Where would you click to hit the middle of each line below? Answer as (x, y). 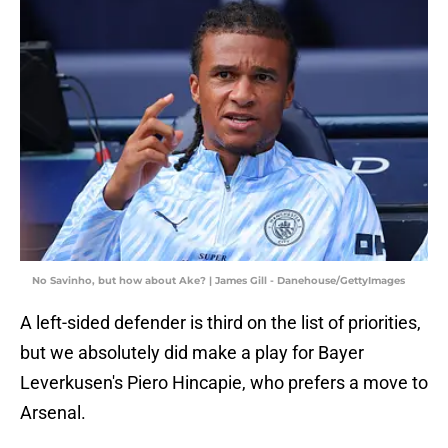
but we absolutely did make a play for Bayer (192, 353)
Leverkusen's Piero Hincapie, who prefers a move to (224, 383)
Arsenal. (53, 413)
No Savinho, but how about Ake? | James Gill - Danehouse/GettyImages (218, 281)
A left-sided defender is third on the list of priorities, (220, 323)
